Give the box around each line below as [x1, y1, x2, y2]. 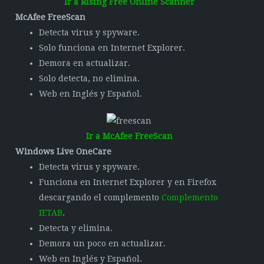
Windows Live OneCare [15, 147, 112, 156]
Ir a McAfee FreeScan [85, 131, 173, 141]
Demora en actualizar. [39, 58, 131, 68]
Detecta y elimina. [39, 223, 113, 233]
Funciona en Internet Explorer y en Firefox [39, 177, 217, 187]
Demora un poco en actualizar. [39, 239, 166, 248]
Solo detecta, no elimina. [39, 74, 140, 83]
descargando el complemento [39, 193, 162, 202]
